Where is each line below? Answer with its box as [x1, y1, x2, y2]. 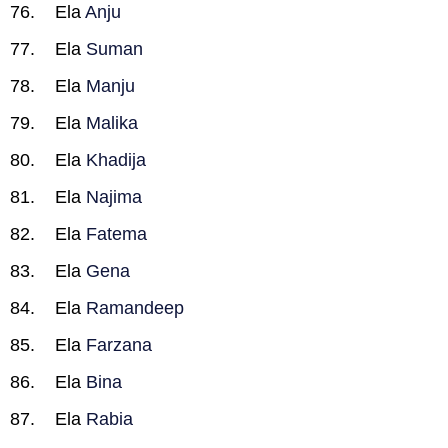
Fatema [86, 224, 147, 244]
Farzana [86, 335, 152, 355]
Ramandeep [86, 298, 184, 318]
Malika [86, 113, 138, 133]
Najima [86, 187, 142, 207]
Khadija [86, 150, 146, 170]
